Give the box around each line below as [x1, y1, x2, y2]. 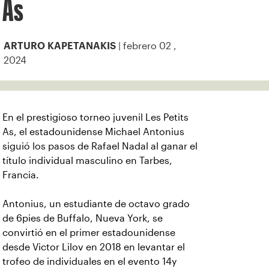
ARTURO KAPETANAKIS [4, 43, 116, 49]
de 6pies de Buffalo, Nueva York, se [2, 213, 163, 223]
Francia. [2, 170, 39, 180]
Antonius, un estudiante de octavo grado [2, 199, 190, 209]
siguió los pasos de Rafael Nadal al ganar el [2, 141, 198, 151]
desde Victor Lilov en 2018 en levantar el [2, 242, 185, 252]
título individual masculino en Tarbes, [2, 156, 172, 166]
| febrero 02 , [116, 41, 177, 51]
